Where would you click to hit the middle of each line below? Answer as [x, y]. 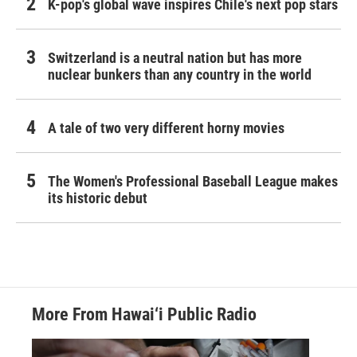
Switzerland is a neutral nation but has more [175, 58]
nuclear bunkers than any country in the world [180, 75]
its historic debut [98, 198]
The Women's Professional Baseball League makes [193, 182]
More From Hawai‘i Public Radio [144, 315]
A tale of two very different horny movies [166, 128]
